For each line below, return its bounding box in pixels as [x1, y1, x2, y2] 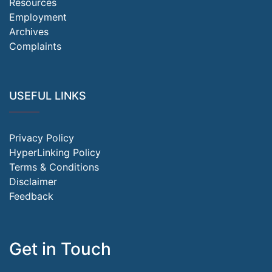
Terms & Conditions [9, 160, 99, 173]
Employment [9, 10, 67, 23]
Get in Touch [9, 238, 111, 259]
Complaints [9, 39, 61, 52]
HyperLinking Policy [9, 146, 101, 158]
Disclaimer [9, 175, 57, 188]
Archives [9, 25, 49, 38]
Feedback [9, 189, 53, 202]
